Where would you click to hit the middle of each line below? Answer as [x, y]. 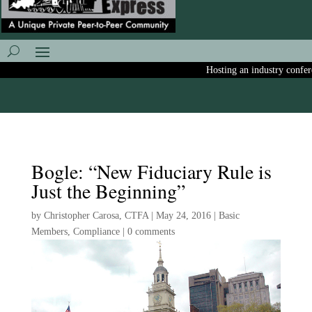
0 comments [151, 232]
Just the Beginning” [108, 191]
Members [49, 232]
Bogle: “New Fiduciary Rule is [151, 171]
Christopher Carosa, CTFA [96, 216]
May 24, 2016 [183, 216]
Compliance [96, 232]
